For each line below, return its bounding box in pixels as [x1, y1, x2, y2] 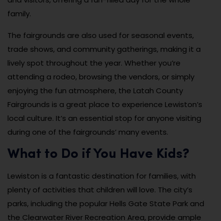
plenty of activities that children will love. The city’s [7, 184, 192, 195]
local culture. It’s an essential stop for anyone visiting [7, 113, 201, 124]
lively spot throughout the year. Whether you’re [7, 58, 181, 69]
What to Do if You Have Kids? [7, 147, 189, 162]
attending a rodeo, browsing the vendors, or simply [7, 72, 194, 82]
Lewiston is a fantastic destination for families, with [7, 171, 196, 182]
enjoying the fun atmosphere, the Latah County [7, 85, 183, 96]
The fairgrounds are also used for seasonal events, [7, 30, 194, 41]
